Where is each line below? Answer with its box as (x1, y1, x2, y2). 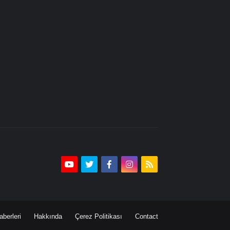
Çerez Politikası (74, 213, 122, 221)
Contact (135, 213, 158, 221)
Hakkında (33, 213, 62, 221)
